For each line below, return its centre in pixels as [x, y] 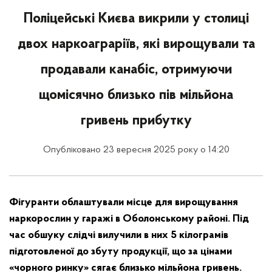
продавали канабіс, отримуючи [136, 70]
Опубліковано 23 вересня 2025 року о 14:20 [136, 150]
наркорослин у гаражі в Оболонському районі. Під [129, 219]
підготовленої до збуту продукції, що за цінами [121, 252]
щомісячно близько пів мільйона [136, 95]
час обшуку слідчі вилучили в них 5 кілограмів [119, 235]
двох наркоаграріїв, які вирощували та [136, 44]
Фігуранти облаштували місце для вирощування [124, 202]
